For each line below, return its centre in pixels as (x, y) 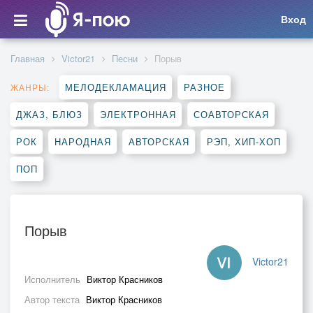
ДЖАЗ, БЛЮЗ (49, 114)
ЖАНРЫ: (30, 87)
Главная (28, 58)
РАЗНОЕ (204, 87)
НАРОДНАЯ (83, 141)
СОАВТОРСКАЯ (231, 114)
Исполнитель (54, 279)
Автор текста (53, 299)
